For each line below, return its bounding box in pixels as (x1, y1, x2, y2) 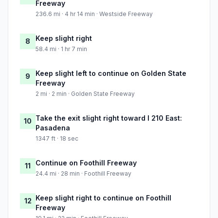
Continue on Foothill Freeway (36, 159, 137, 167)
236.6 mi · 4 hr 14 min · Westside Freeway (36, 10, 153, 18)
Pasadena (36, 124, 70, 132)
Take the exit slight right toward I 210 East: (36, 114, 182, 123)
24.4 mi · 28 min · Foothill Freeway (36, 170, 131, 178)
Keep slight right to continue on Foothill (36, 194, 171, 202)
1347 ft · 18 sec (36, 135, 78, 143)
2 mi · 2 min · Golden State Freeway (36, 90, 135, 98)
